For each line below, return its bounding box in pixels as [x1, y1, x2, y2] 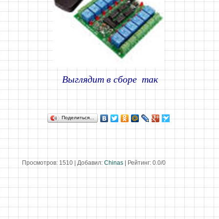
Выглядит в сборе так [59, 74, 158, 85]
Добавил [77, 159, 101, 166]
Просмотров [22, 159, 56, 166]
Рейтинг [128, 159, 150, 166]
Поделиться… [62, 115, 94, 120]
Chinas [104, 159, 123, 166]
